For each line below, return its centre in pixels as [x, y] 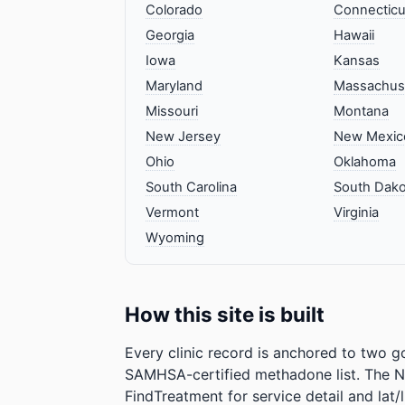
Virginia [356, 212]
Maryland [174, 85]
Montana [361, 111]
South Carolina [191, 187]
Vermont [172, 212]
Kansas [356, 60]
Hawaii [353, 35]
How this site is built [225, 314]
